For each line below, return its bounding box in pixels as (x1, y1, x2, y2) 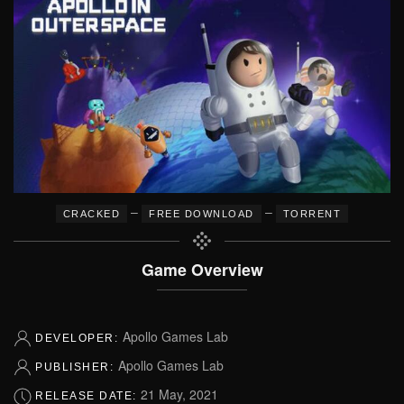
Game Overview (141, 257, 263, 280)
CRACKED (62, 207, 121, 219)
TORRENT (282, 207, 342, 219)
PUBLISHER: (35, 360, 118, 373)
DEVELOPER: (35, 331, 123, 344)
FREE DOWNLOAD (149, 207, 254, 219)
